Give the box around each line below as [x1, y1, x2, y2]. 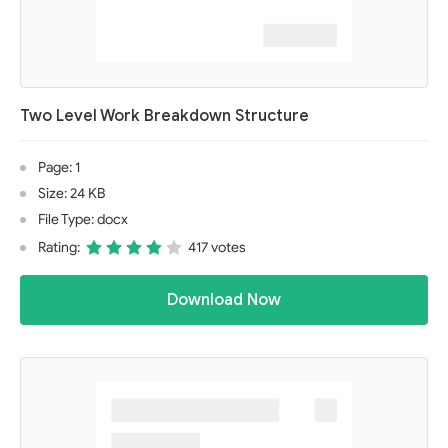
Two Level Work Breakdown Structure [20, 106, 309, 126]
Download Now [167, 290, 281, 310]
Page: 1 [38, 159, 80, 176]
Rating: [38, 239, 80, 256]
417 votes [188, 239, 246, 256]
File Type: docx [38, 211, 128, 228]
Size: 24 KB [38, 185, 105, 202]
